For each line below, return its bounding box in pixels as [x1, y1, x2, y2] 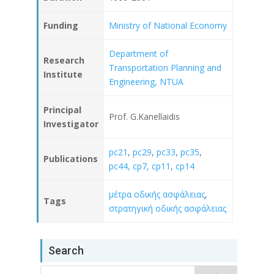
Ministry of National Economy [109, 19, 227, 31]
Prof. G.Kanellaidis [109, 110, 180, 122]
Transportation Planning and [109, 61, 221, 73]
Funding [43, 19, 78, 31]
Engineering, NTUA [109, 75, 183, 87]
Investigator [43, 117, 98, 130]
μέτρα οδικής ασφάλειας [109, 188, 205, 200]
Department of [109, 47, 168, 59]
